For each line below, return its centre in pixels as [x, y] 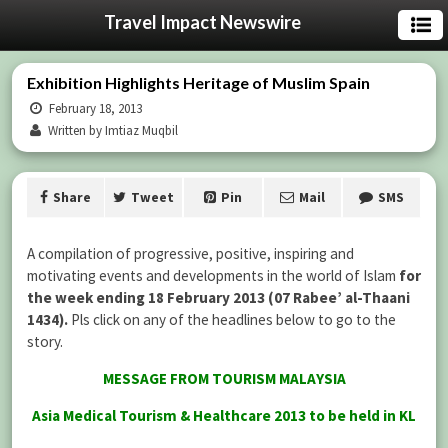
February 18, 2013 [94, 108]
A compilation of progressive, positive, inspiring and [190, 253]
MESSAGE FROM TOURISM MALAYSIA [224, 379]
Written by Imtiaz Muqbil [112, 130]
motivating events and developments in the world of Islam [213, 275]
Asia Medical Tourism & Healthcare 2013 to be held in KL [224, 416]
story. [45, 341]
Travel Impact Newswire [202, 22]
